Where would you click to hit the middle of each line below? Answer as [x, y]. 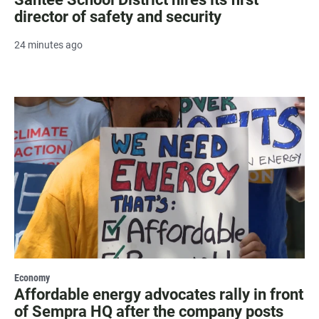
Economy [32, 278]
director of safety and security [118, 16]
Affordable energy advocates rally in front [159, 295]
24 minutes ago [48, 45]
